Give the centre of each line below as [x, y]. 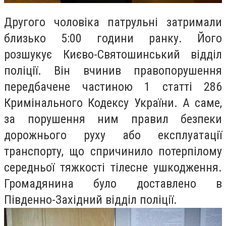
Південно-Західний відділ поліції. [91, 200]
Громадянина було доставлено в [113, 183]
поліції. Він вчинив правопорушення [113, 70]
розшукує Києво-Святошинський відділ [113, 54]
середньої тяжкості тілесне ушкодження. [113, 167]
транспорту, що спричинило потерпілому [113, 151]
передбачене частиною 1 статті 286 [113, 87]
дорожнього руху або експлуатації [113, 135]
